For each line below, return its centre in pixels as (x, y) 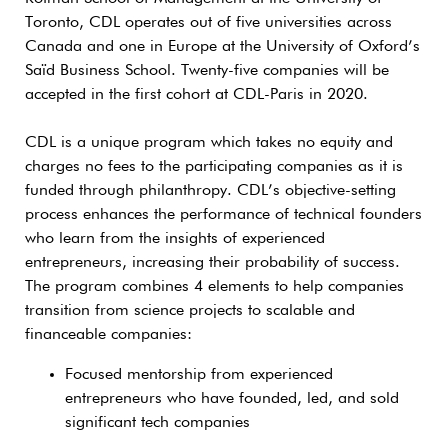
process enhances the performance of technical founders (223, 214)
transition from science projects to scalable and (190, 310)
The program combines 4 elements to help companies (214, 286)
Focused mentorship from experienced (199, 374)
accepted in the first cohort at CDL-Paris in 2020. (196, 94)
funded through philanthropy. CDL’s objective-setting (210, 190)
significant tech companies (157, 422)
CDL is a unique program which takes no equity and (209, 142)
